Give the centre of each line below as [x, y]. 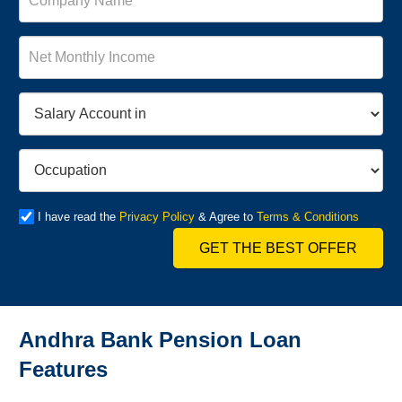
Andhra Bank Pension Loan [160, 339]
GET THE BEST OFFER [279, 248]
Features [63, 369]
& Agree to [225, 217]
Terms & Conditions [307, 217]
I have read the [78, 217]
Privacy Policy [157, 217]
